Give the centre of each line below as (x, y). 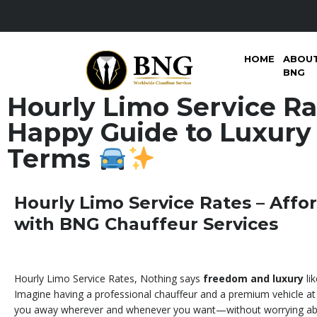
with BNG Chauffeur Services (146, 224)
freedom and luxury (253, 279)
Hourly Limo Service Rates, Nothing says (109, 279)
